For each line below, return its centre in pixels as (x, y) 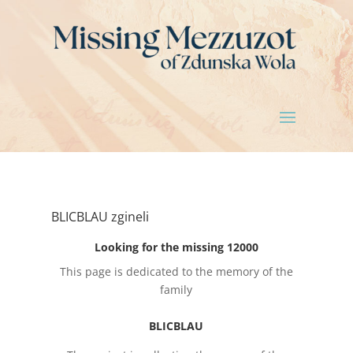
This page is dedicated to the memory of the (176, 272)
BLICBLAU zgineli (100, 217)
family (176, 290)
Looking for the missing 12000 (176, 247)
